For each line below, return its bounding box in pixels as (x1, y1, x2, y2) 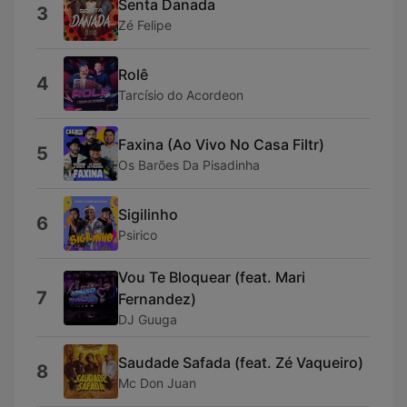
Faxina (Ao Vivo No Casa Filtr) (118, 134, 324, 154)
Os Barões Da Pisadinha (118, 156, 260, 173)
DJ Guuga (118, 312, 177, 327)
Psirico (118, 226, 157, 243)
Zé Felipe (118, 16, 172, 33)
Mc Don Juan (118, 374, 196, 391)
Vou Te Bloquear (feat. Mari (118, 268, 305, 286)
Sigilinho (118, 204, 178, 223)
